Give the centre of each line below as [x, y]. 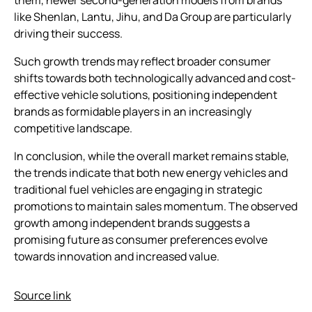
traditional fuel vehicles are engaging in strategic [138, 189]
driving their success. [68, 33]
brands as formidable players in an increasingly [133, 111]
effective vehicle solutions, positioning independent [146, 94]
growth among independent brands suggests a [132, 223]
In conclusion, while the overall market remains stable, [151, 156]
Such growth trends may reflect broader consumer [142, 61]
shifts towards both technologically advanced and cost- [155, 78]
